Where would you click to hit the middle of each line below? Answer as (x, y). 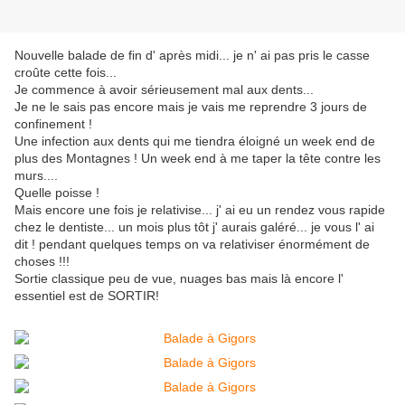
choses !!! (42, 262)
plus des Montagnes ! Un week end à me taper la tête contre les (198, 159)
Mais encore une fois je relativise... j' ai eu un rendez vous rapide (200, 210)
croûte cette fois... (66, 73)
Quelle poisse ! (57, 193)
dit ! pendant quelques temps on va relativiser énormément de (192, 245)
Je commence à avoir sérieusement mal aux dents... (164, 90)
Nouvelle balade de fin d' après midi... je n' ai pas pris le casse (192, 56)
